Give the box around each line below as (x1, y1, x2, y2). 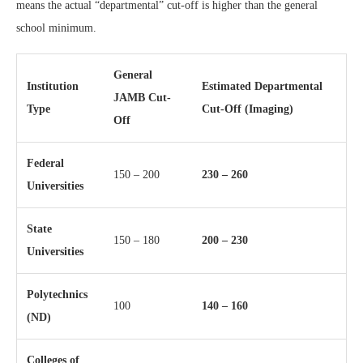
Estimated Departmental (202, 79, 322, 92)
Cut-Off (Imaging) (202, 102, 293, 115)
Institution (27, 79, 79, 92)
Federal (27, 156, 64, 169)
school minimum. (16, 21, 96, 34)
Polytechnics (27, 288, 88, 301)
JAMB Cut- (113, 91, 171, 104)
